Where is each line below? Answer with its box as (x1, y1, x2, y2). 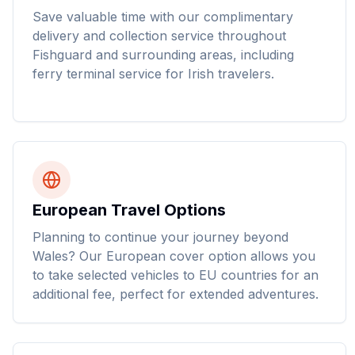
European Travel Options (32, 200, 226, 219)
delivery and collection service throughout (32, 28, 286, 44)
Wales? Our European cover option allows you (32, 248, 315, 264)
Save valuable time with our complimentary (32, 9, 293, 25)
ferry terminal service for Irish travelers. (32, 66, 274, 82)
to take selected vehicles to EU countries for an (32, 267, 319, 283)
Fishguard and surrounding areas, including (32, 47, 294, 63)
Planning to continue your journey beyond (32, 229, 288, 245)
